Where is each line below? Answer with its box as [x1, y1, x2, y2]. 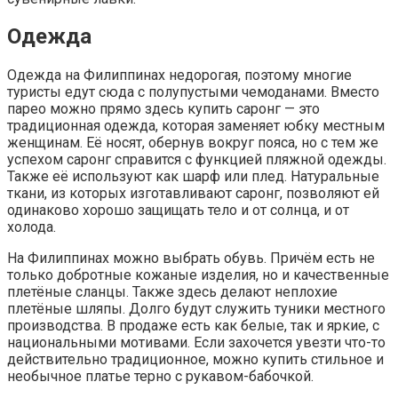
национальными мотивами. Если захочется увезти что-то [7, 334, 386, 352]
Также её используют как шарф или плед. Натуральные [7, 168, 379, 186]
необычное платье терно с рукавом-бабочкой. [7, 368, 314, 386]
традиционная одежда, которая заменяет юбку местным [7, 117, 385, 135]
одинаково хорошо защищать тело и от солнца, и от [7, 202, 349, 219]
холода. [7, 219, 56, 236]
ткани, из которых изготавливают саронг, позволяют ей [7, 185, 379, 203]
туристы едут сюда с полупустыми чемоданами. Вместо [7, 84, 379, 101]
